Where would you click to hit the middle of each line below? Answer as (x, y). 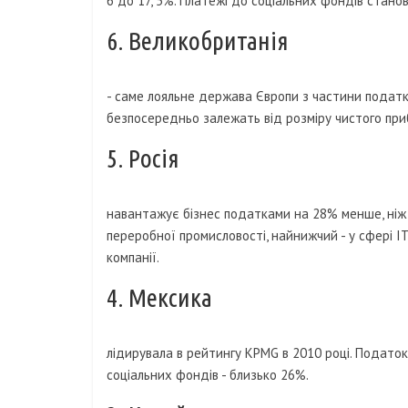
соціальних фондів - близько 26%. (208, 375)
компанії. (133, 258)
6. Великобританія (198, 41)
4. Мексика (159, 298)
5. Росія (143, 158)
